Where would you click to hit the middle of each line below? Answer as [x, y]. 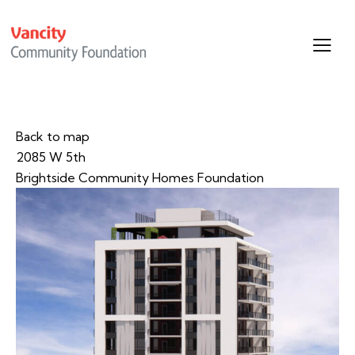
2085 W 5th [51, 157]
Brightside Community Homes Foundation [140, 177]
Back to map [53, 136]
